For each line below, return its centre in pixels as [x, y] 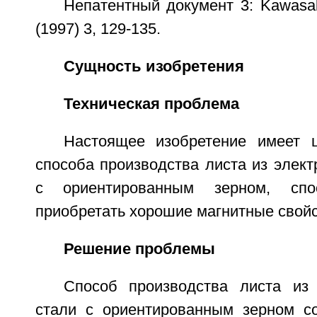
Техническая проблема [151, 104]
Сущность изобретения [154, 67]
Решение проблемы [139, 249]
